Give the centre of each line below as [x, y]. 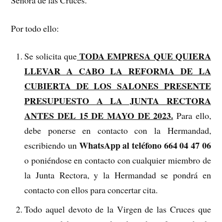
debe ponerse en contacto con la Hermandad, [118, 131]
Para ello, [192, 116]
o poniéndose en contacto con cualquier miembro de [118, 160]
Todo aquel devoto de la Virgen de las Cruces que [118, 209]
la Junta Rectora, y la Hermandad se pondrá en [118, 175]
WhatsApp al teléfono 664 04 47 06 [145, 145]
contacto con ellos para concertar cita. [91, 190]
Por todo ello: [35, 28]
